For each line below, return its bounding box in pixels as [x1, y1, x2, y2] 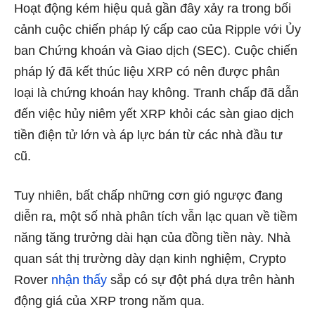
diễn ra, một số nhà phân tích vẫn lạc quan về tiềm [14, 209, 297, 224]
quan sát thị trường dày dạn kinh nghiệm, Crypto [14, 251, 286, 266]
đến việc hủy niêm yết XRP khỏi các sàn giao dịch [14, 106, 294, 121]
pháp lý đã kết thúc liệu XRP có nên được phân [14, 64, 280, 79]
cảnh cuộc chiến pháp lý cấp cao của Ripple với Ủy [14, 22, 301, 37]
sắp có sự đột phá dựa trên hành [107, 272, 295, 287]
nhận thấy [51, 272, 107, 287]
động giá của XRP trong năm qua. [14, 293, 205, 308]
